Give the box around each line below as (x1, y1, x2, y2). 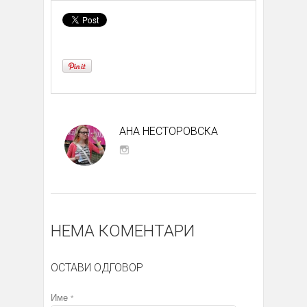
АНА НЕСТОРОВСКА (119, 124, 218, 138)
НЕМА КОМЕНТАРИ (51, 221, 195, 241)
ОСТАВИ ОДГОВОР (51, 260, 143, 274)
